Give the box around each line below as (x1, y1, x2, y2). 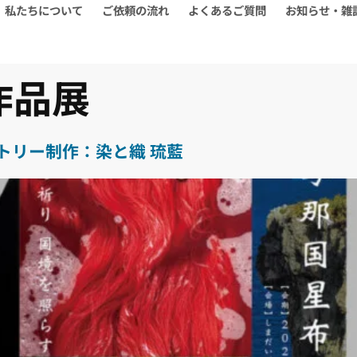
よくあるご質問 (188, 2, 267, 18)
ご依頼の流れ (102, 2, 170, 18)
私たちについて (5, 2, 84, 18)
